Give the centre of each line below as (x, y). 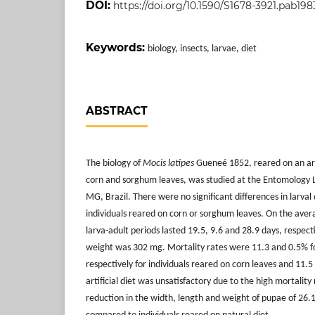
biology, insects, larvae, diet (202, 49)
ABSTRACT (117, 110)
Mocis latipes (169, 163)
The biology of (114, 163)
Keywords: (117, 47)
